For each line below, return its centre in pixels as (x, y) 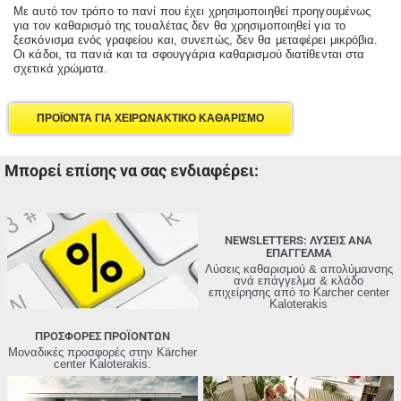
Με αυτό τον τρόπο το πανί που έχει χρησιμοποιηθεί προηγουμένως (192, 11)
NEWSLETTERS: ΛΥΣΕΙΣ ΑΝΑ (299, 241)
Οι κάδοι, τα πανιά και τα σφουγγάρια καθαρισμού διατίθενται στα (189, 54)
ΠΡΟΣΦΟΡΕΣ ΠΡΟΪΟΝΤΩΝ (102, 336)
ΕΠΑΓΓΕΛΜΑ (299, 253)
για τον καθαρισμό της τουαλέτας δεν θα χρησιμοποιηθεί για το (180, 25)
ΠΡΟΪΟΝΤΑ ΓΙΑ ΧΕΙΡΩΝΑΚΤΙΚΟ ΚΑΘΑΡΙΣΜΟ (150, 119)
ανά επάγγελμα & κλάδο (299, 282)
